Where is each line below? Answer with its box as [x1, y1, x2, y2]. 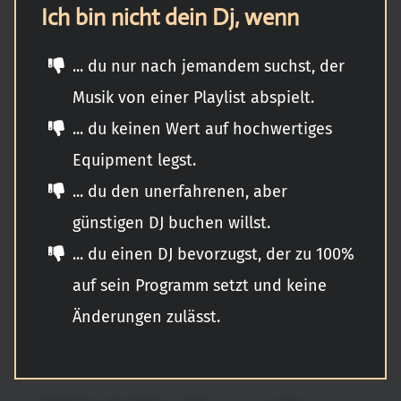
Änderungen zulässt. [73, 306, 220, 327]
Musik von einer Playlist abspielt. [73, 87, 314, 107]
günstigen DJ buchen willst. [73, 212, 270, 233]
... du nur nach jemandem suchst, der [73, 55, 345, 76]
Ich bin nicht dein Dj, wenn [41, 2, 299, 31]
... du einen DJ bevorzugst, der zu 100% [73, 243, 354, 264]
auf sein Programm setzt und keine [73, 275, 327, 295]
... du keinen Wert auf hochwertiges [73, 118, 332, 139]
